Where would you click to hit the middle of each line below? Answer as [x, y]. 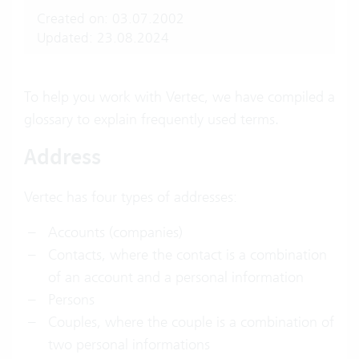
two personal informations [129, 344]
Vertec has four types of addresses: [131, 197]
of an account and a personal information [176, 277]
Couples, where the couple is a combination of [191, 322]
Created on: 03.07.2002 [111, 18]
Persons [71, 299]
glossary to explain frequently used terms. [151, 119]
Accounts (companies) [115, 232]
